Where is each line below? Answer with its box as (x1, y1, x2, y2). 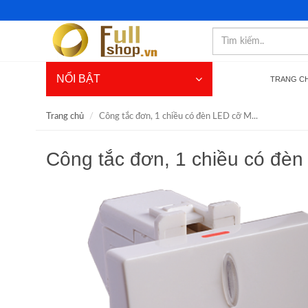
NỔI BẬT (56, 73, 100, 85)
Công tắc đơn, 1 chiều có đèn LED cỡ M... (99, 112, 258, 121)
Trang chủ (46, 112, 84, 121)
